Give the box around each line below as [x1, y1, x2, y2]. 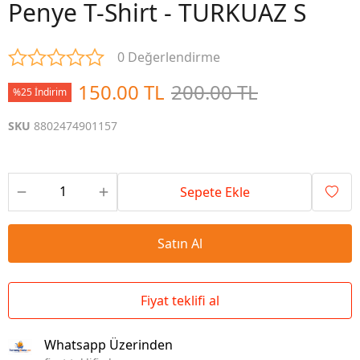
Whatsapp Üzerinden [44, 336, 173, 354]
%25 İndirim [13, 85, 67, 99]
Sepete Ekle [179, 183, 250, 201]
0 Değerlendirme [117, 48, 220, 66]
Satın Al [157, 235, 202, 252]
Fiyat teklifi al [141, 292, 219, 309]
